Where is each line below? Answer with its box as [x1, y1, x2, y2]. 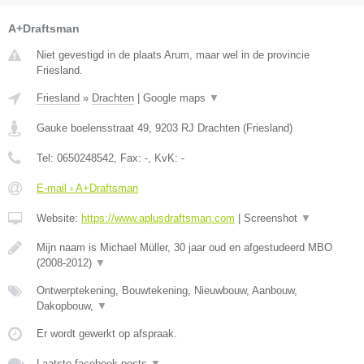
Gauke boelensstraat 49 [37, 122, 149, 135]
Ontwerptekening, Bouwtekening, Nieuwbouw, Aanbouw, [37, 284, 297, 297]
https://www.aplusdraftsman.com [81, 212, 235, 225]
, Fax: [114, 152, 145, 165]
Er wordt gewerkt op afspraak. [37, 327, 177, 340]
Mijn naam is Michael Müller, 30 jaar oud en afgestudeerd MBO [37, 241, 332, 254]
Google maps [143, 92, 209, 105]
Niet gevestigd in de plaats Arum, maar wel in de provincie [37, 49, 310, 62]
